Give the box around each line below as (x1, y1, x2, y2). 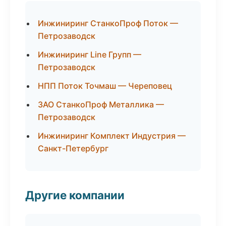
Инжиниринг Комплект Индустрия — (38, 131, 186, 141)
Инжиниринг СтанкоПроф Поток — (38, 18, 178, 28)
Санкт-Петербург (38, 143, 108, 153)
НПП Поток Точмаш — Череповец (38, 81, 172, 91)
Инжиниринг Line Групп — (38, 49, 141, 60)
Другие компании (25, 188, 125, 202)
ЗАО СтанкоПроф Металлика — (38, 99, 164, 109)
